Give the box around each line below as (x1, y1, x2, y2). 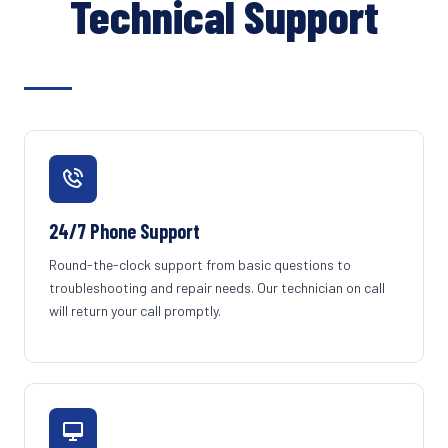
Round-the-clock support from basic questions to (49, 256, 351, 273)
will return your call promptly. (49, 302, 221, 319)
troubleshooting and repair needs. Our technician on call (49, 279, 385, 296)
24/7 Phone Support (49, 219, 200, 243)
